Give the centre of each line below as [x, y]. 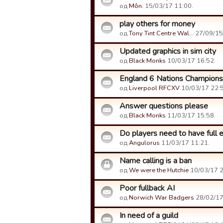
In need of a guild [149, 216]
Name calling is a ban [156, 161]
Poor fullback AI [147, 188]
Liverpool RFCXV [154, 88]
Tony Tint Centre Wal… [161, 33]
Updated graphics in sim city [168, 51]
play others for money [157, 24]
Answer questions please [164, 106]
